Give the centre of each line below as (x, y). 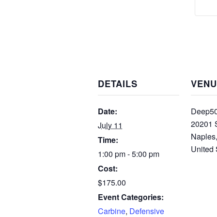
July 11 (110, 125)
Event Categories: (131, 197)
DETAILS (118, 84)
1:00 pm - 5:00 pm (129, 154)
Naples (203, 137)
